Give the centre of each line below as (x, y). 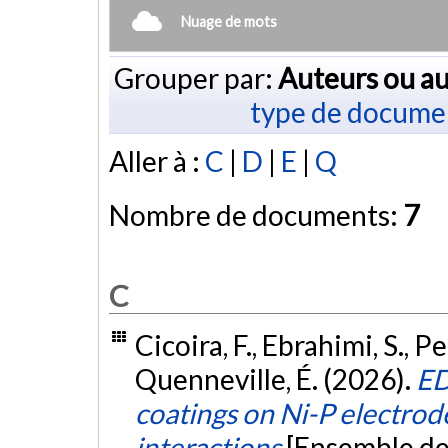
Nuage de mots (229, 21)
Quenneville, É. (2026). (275, 379)
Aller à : (157, 161)
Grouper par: (195, 77)
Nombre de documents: (256, 215)
